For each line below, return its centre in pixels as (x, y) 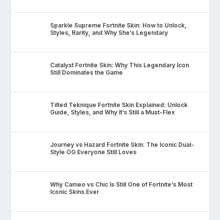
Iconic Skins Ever (75, 192)
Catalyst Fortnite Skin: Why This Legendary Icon (120, 65)
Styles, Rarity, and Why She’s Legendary (109, 33)
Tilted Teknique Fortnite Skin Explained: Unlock (119, 105)
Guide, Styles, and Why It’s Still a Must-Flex (113, 112)
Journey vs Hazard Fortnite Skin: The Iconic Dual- (122, 145)
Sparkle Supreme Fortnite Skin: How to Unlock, (119, 26)
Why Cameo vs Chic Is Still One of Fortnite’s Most (122, 185)
